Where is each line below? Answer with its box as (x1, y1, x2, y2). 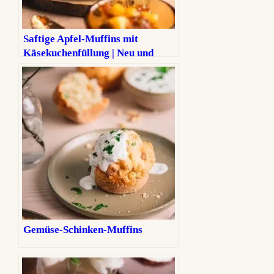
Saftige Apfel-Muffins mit (23, 33, 139, 45)
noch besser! (23, 61, 80, 73)
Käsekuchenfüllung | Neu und (23, 47, 154, 59)
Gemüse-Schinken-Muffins (23, 224, 143, 236)
